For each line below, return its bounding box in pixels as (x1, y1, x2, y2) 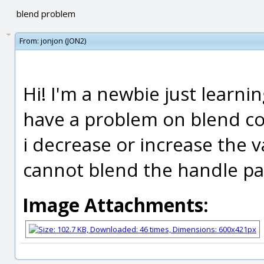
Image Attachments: (22, 192, 209, 217)
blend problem (16, 8, 75, 19)
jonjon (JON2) (41, 35, 86, 46)
